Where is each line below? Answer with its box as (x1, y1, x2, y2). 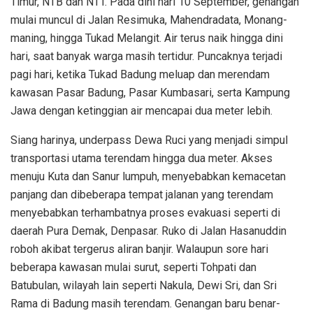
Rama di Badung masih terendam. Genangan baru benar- (10, 296, 280, 310)
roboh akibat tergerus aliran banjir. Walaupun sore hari (10, 242, 268, 256)
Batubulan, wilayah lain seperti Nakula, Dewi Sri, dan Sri (10, 278, 277, 292)
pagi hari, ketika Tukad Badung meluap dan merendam (10, 67, 270, 81)
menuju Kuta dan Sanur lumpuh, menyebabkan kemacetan (10, 169, 286, 183)
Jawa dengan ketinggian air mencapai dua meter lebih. (10, 103, 272, 117)
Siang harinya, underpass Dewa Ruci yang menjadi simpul (10, 133, 288, 147)
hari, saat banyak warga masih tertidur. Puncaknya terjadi (10, 49, 282, 63)
